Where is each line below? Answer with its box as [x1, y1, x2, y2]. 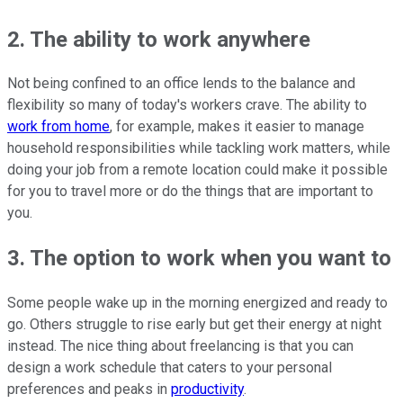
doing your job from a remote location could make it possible [7, 161, 388, 179]
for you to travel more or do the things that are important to [7, 183, 373, 201]
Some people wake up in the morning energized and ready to [7, 294, 388, 312]
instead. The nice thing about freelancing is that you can [7, 337, 354, 355]
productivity [171, 381, 244, 399]
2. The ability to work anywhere [7, 26, 310, 52]
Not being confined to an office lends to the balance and [7, 75, 355, 93]
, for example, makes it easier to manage [110, 118, 364, 136]
